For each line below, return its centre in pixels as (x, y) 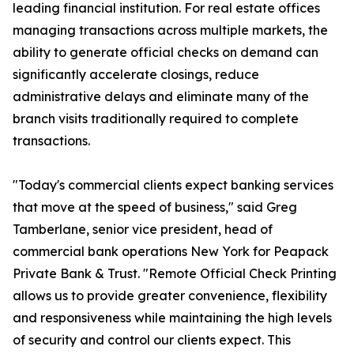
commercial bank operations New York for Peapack (171, 252)
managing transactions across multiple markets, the (170, 30)
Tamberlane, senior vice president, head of (143, 230)
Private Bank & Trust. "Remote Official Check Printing (175, 274)
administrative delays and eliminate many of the (161, 97)
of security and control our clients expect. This (152, 340)
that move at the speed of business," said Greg (155, 207)
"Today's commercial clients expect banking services (173, 185)
